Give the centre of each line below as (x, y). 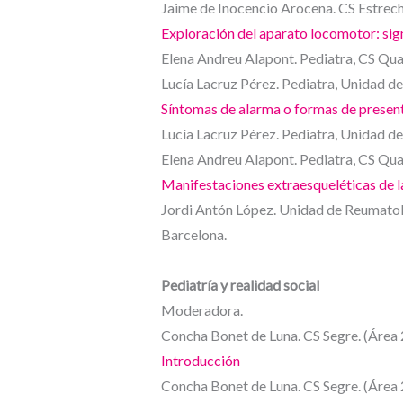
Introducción (200, 361)
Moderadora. (201, 310)
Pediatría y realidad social (240, 285)
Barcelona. (193, 235)
